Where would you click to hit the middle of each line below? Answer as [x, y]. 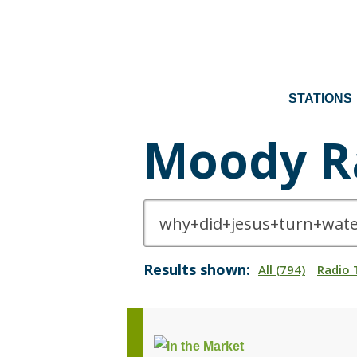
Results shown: [197, 269]
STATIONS [320, 98]
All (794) [282, 269]
